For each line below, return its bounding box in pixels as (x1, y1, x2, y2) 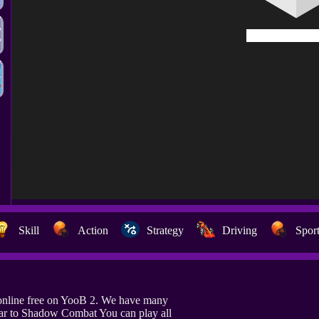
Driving (222, 224, 257, 236)
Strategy (147, 224, 184, 236)
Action (78, 224, 108, 236)
